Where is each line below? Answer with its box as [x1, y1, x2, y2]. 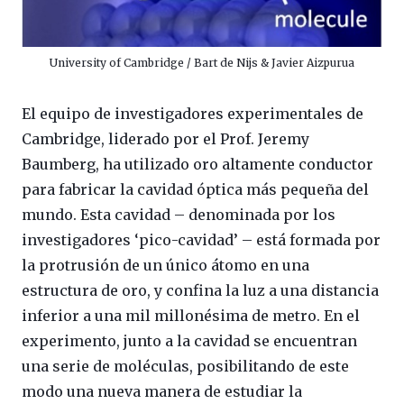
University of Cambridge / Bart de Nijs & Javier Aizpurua [50, 55, 354, 69]
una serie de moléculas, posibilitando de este [22, 356, 349, 375]
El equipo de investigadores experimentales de [22, 104, 363, 123]
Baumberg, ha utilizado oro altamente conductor [22, 154, 373, 173]
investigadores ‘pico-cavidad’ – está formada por [22, 230, 381, 249]
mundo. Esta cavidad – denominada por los [22, 205, 335, 224]
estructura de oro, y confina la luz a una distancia [22, 280, 379, 299]
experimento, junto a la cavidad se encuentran [22, 331, 357, 350]
